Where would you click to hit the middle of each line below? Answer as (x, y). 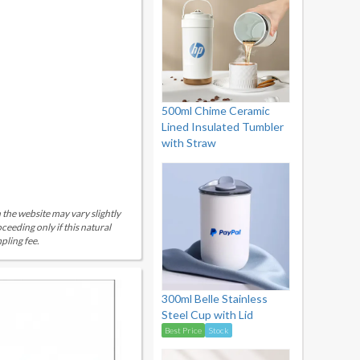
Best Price (183, 330)
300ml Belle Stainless (215, 299)
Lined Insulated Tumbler (223, 127)
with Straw (189, 143)
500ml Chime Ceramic (216, 110)
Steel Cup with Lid (207, 315)
